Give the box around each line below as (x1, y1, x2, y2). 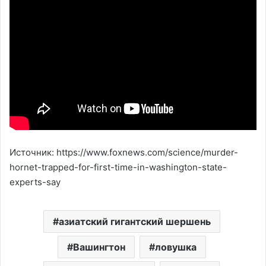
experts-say (9, 176, 61, 188)
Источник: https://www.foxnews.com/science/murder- (9, 146, 238, 158)
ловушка (154, 240, 197, 253)
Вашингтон (72, 240, 125, 253)
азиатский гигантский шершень (58, 215, 211, 227)
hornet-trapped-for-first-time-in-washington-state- (9, 161, 227, 173)
